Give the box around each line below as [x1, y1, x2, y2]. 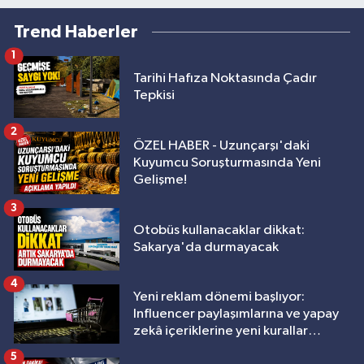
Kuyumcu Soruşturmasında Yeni [133, 156, 321, 171]
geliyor [133, 340, 176, 355]
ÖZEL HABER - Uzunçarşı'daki [133, 139, 310, 154]
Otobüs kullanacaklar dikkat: [133, 223, 305, 238]
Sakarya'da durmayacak [133, 240, 279, 255]
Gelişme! [133, 173, 187, 188]
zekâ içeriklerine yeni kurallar [133, 323, 308, 338]
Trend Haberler [14, 23, 138, 41]
